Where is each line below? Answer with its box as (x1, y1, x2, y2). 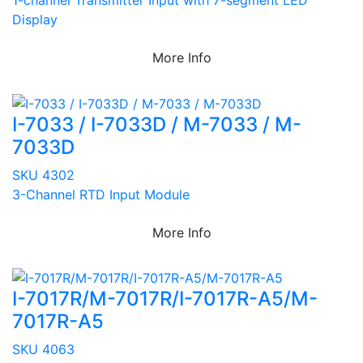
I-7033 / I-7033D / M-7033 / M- (12, 112, 301, 136)
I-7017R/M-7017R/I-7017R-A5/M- (12, 287, 318, 311)
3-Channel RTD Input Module (12, 186, 190, 203)
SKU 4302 (12, 166, 75, 183)
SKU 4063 (12, 341, 75, 358)
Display (12, 11, 58, 28)
